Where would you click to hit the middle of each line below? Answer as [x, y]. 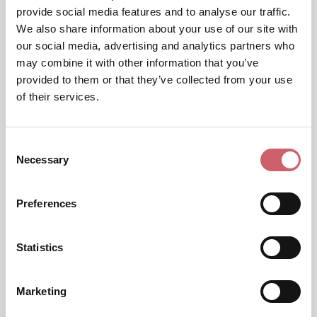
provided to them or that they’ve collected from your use [154, 79]
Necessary [42, 159]
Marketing [41, 291]
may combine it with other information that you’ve [138, 62]
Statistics [40, 247]
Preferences [47, 203]
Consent [25, 145]
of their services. [58, 96]
